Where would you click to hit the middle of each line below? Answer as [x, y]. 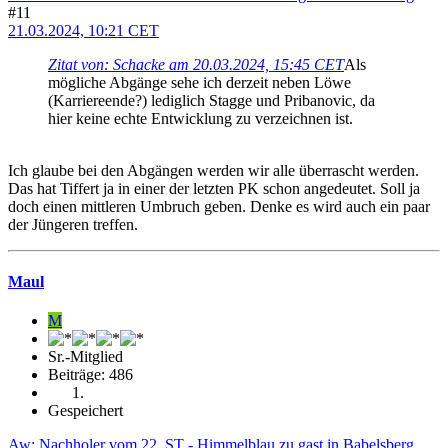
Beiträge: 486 [90, 375]
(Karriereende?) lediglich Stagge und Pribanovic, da [211, 100]
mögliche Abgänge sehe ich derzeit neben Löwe [199, 82]
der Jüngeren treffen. [73, 224]
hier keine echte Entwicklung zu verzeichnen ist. [200, 118]
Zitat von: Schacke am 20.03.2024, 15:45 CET [196, 64]
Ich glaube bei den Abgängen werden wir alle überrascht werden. [213, 170]
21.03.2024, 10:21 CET [83, 30]
